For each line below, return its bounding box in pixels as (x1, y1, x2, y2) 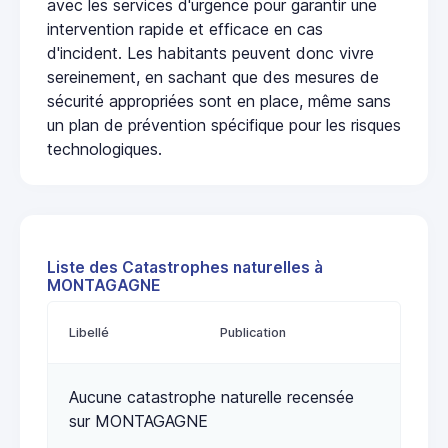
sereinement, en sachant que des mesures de (47, 67, 379, 88)
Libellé (69, 325, 109, 341)
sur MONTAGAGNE (69, 411, 208, 432)
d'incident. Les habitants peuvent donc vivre (47, 43, 374, 64)
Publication (220, 325, 286, 341)
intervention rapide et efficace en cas (47, 19, 323, 40)
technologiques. (47, 139, 162, 160)
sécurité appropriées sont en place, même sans (47, 91, 391, 112)
